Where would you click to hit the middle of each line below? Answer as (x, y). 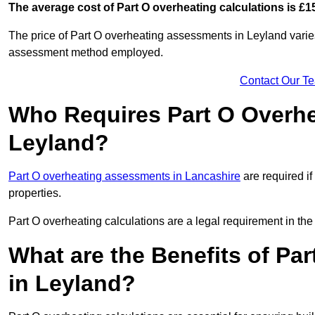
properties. (35, 193)
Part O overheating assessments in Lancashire (124, 176)
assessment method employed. (86, 53)
